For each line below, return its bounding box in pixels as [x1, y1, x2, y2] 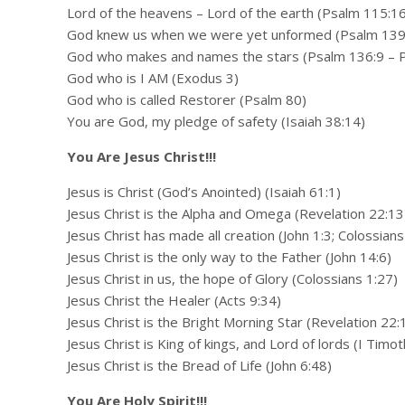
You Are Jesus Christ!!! [66, 147, 216, 165]
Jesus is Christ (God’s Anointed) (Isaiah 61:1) [66, 183, 341, 201]
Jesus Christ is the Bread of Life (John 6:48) [66, 356, 332, 374]
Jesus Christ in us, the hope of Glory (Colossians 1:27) [66, 269, 398, 287]
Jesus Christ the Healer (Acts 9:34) [66, 291, 281, 309]
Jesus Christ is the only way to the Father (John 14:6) [66, 248, 391, 266]
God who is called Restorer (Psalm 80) [66, 90, 306, 108]
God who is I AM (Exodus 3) [66, 69, 239, 87]
